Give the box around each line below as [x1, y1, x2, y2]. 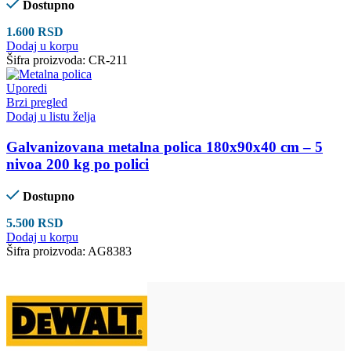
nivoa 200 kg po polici [6, 155, 149, 172]
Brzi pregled [6, 96, 67, 110]
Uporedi [6, 81, 47, 96]
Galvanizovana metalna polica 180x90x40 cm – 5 [6, 138, 323, 155]
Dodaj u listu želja [6, 110, 96, 124]
